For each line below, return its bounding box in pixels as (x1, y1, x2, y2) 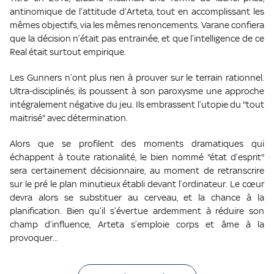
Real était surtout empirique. (10, 46, 126, 57)
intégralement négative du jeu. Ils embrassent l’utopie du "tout (10, 99, 264, 110)
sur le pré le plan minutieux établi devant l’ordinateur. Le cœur (10, 179, 264, 190)
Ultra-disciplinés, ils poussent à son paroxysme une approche (10, 86, 264, 97)
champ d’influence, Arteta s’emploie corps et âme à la (10, 219, 264, 230)
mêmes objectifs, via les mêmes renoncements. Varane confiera (10, 20, 264, 31)
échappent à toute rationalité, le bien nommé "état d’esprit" (10, 152, 264, 163)
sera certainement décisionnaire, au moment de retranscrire (10, 165, 264, 176)
